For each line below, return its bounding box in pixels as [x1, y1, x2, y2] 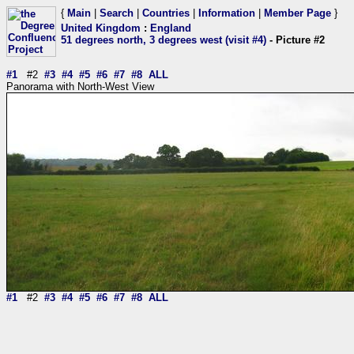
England [150, 22, 191, 34]
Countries [142, 7, 190, 19]
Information [198, 7, 255, 19]
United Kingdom [61, 22, 141, 34]
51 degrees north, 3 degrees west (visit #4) [61, 34, 266, 46]
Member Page [264, 7, 331, 19]
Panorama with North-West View [6, 81, 154, 92]
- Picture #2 [266, 34, 325, 46]
